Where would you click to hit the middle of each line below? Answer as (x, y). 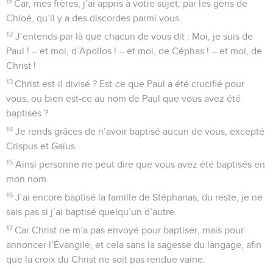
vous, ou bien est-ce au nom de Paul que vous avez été (123, 98)
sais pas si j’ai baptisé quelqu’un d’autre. (91, 212)
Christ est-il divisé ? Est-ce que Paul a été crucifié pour (130, 84)
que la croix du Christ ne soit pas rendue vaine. (106, 259)
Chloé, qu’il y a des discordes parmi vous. (94, 18)
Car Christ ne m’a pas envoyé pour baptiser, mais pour (129, 230)
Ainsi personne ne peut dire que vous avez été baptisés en (140, 164)
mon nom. (27, 179)
